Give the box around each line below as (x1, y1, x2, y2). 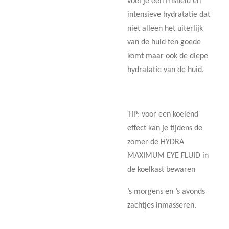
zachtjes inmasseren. (127, 201, 196, 210)
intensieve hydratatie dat (127, 10, 210, 19)
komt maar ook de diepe (127, 52, 208, 60)
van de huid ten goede (127, 38, 201, 47)
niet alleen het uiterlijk (127, 24, 203, 33)
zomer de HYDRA (127, 138, 184, 146)
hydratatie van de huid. (127, 65, 206, 74)
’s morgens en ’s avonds (127, 187, 205, 196)
